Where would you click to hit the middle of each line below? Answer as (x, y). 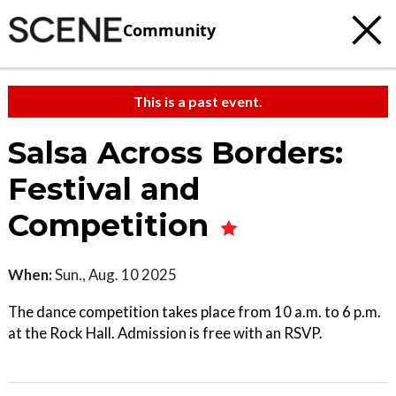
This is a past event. (198, 101)
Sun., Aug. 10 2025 (114, 274)
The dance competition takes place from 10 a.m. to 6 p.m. (194, 312)
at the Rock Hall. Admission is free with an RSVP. (165, 333)
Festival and (104, 189)
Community (169, 30)
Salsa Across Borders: (175, 153)
